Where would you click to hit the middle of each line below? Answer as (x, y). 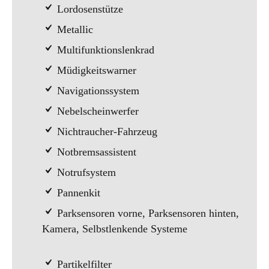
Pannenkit (77, 193)
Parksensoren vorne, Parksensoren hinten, (147, 213)
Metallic (74, 29)
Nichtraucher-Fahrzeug (106, 131)
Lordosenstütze (89, 9)
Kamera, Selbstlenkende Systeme (115, 229)
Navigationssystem (97, 91)
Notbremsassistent (95, 152)
